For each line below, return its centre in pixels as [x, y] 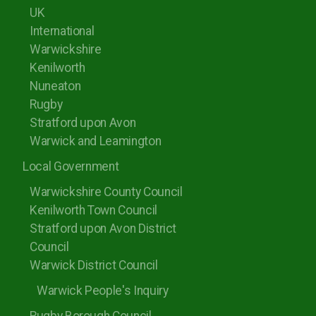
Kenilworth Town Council [93, 210]
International [62, 31]
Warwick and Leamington [96, 141]
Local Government [71, 166]
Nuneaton [55, 86]
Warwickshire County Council [106, 192]
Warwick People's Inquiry [103, 291]
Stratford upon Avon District [103, 229]
